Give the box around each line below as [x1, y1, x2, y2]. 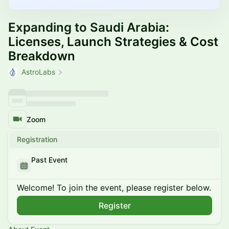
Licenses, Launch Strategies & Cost [8, 34, 218, 49]
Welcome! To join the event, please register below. [17, 182, 211, 193]
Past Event [31, 155, 67, 164]
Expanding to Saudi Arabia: [8, 20, 169, 35]
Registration [17, 135, 57, 144]
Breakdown [8, 49, 75, 63]
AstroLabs [21, 67, 55, 76]
